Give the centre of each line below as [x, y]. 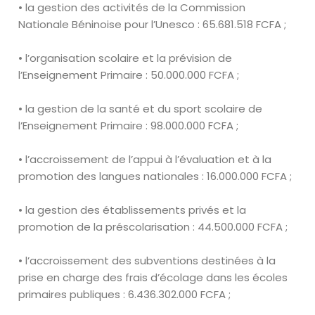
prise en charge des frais [83, 277]
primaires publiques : [73, 294]
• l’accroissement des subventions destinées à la [147, 261]
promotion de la [61, 227]
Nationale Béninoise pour [84, 24]
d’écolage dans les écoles [219, 277]
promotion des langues [80, 176]
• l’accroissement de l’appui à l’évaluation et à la [145, 159]
